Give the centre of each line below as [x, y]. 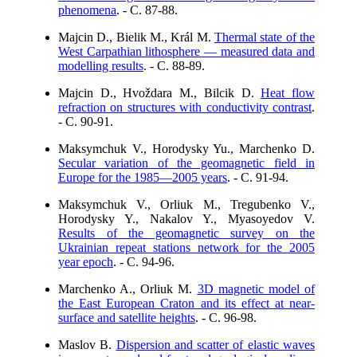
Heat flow [288, 93]
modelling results [101, 66]
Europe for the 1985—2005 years [143, 177]
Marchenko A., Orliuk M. [128, 289]
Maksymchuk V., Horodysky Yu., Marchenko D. [186, 149]
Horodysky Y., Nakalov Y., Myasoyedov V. [186, 219]
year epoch [86, 262]
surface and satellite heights [127, 318]
